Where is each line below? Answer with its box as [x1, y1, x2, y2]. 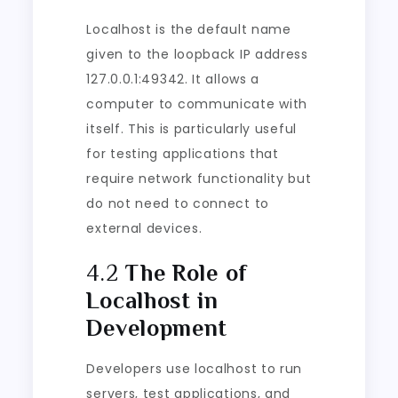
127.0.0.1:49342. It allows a [86, 69, 260, 88]
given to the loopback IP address [86, 44, 308, 63]
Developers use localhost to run [86, 359, 303, 378]
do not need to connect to [86, 194, 269, 212]
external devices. [86, 219, 203, 237]
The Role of [125, 259, 248, 286]
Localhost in [86, 287, 219, 314]
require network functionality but [86, 169, 312, 187]
